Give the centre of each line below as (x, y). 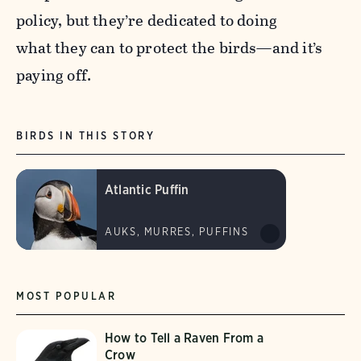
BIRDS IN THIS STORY (86, 136)
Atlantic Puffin (147, 190)
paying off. (57, 76)
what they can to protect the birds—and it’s (170, 48)
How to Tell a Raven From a (185, 338)
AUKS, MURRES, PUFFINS (177, 232)
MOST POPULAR (66, 297)
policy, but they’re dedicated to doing (147, 21)
